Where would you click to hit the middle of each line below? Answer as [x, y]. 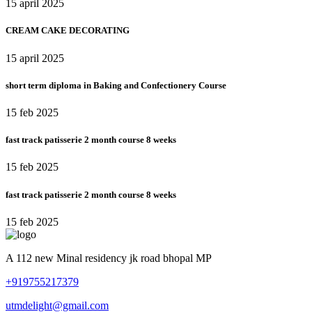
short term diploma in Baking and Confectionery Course [116, 85]
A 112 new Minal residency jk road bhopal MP [109, 258]
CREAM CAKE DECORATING [68, 31]
